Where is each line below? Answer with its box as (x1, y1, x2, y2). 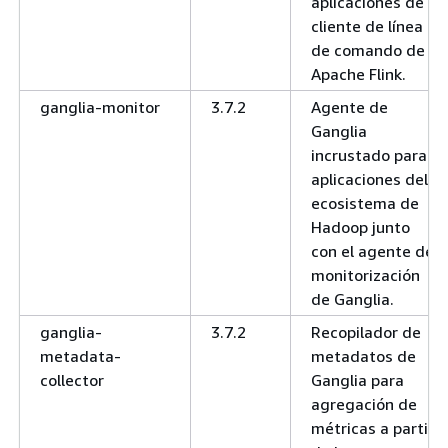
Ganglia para (311, 369, 404, 390)
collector (40, 369, 104, 390)
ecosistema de (311, 192, 419, 213)
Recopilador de (311, 321, 421, 342)
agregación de (311, 393, 417, 414)
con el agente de (311, 240, 434, 261)
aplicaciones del (311, 168, 428, 189)
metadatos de (311, 345, 416, 366)
